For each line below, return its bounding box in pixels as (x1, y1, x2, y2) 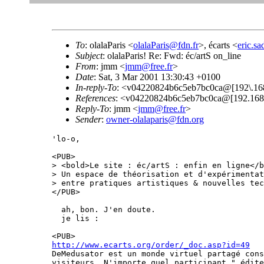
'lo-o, (52, 134, 80, 143)
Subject (75, 51, 103, 61)
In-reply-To (75, 82, 117, 93)
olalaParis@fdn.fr (133, 40, 199, 50)
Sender (75, 114, 101, 124)
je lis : (52, 214, 99, 223)
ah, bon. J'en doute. (52, 205, 156, 214)
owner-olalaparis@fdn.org (106, 114, 204, 124)
